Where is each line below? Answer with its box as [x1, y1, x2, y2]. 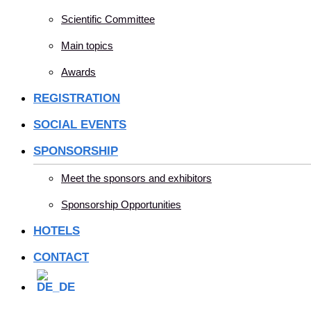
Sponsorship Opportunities [61, 199, 181, 210]
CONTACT [33, 251, 89, 264]
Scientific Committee [61, 13, 155, 25]
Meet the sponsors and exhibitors [61, 172, 212, 184]
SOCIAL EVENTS [33, 118, 126, 131]
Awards [61, 66, 96, 78]
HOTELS [33, 224, 80, 237]
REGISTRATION [33, 92, 120, 105]
